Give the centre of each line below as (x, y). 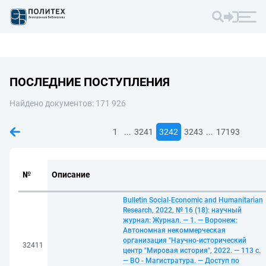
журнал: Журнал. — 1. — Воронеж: (180, 220)
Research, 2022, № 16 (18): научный (182, 210)
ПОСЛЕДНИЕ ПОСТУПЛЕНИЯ (90, 82)
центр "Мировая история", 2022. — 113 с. (192, 251)
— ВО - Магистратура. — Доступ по (181, 261)
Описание (71, 175)
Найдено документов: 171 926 (68, 103)
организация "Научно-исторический (185, 240)
